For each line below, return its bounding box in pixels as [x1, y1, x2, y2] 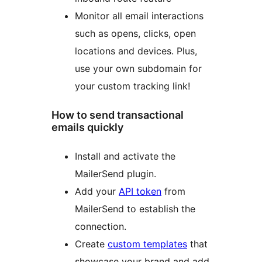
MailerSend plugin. [75, 167, 156, 180]
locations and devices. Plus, [75, 44, 197, 57]
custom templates [108, 237, 187, 250]
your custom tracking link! [75, 80, 190, 92]
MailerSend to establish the [75, 202, 195, 215]
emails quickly [51, 120, 123, 133]
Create [75, 237, 108, 250]
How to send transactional [51, 108, 184, 121]
